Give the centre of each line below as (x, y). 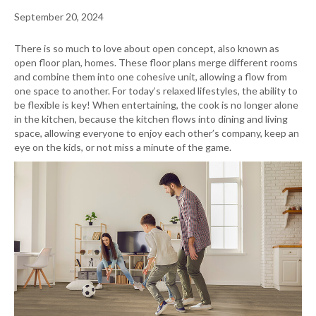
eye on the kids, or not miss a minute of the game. (123, 147)
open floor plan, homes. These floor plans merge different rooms (156, 62)
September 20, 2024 (59, 17)
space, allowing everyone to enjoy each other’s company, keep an (157, 133)
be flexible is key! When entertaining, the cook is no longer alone (156, 105)
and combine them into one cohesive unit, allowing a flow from (151, 77)
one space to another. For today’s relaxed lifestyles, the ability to (156, 91)
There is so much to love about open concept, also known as (147, 48)
